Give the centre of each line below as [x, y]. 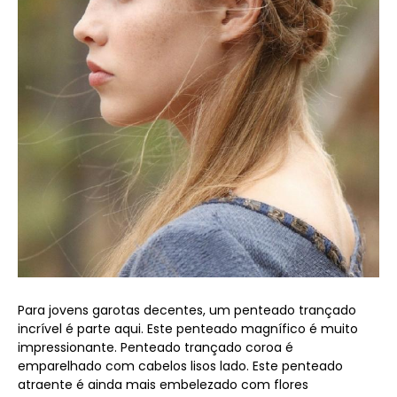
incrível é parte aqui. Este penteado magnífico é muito [188, 328]
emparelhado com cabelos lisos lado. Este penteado [180, 366]
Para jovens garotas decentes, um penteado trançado [187, 310]
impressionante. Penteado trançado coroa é [156, 347]
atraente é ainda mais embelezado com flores [163, 384]
